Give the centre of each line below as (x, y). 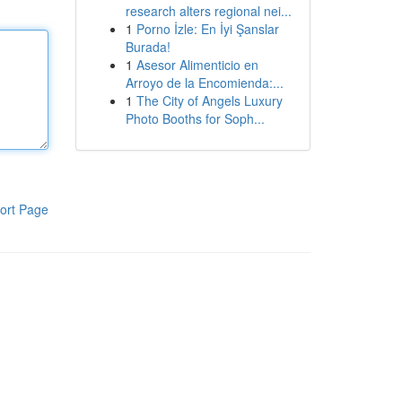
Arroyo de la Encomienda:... (204, 83)
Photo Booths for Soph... (195, 118)
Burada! (148, 47)
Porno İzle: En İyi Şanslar (207, 29)
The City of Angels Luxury (209, 100)
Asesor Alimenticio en (197, 65)
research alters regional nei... (208, 11)
